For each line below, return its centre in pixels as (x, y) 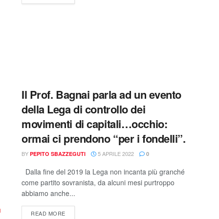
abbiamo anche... (48, 193)
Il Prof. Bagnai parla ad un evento (102, 94)
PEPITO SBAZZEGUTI (58, 154)
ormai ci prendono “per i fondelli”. (104, 138)
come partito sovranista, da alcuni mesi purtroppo (98, 182)
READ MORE (48, 213)
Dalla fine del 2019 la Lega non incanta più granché (103, 172)
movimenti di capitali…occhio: (95, 124)
